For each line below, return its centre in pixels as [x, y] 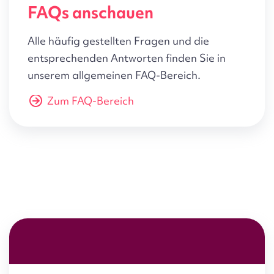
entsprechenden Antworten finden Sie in [127, 58]
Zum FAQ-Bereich [91, 101]
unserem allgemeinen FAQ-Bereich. [114, 75]
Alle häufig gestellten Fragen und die [118, 41]
